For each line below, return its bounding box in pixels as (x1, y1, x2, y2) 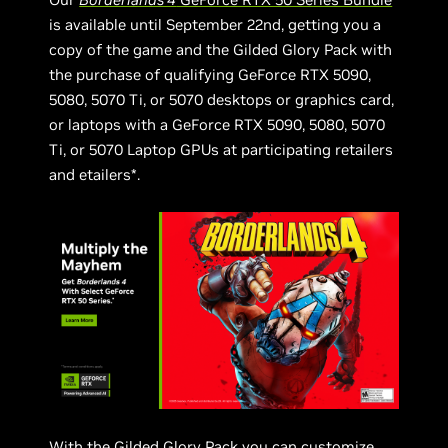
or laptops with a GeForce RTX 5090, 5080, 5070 (49, 115, 386, 135)
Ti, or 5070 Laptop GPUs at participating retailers (49, 140, 394, 160)
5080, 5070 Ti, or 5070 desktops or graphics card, (49, 90, 395, 110)
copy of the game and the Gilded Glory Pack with (49, 40, 393, 60)
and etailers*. (49, 165, 141, 185)
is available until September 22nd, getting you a (49, 15, 382, 35)
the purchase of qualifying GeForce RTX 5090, (49, 65, 372, 85)
